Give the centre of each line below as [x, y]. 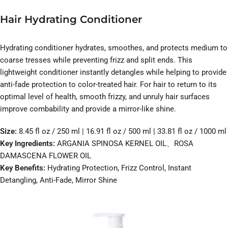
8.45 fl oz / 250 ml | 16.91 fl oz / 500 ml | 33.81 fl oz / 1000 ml [123, 132]
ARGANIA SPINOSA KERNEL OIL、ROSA [125, 144]
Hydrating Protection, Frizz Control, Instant [118, 168]
